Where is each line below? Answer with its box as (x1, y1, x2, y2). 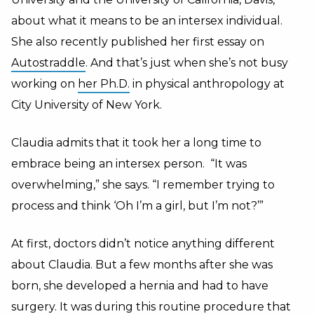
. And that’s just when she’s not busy (86, 56, 288, 69)
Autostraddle (11, 56, 86, 69)
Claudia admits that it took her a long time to (11, 136, 261, 149)
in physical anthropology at (130, 77, 285, 90)
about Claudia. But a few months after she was (11, 258, 273, 271)
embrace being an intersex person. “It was (11, 157, 247, 170)
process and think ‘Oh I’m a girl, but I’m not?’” (11, 199, 264, 212)
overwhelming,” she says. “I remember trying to (11, 178, 275, 191)
